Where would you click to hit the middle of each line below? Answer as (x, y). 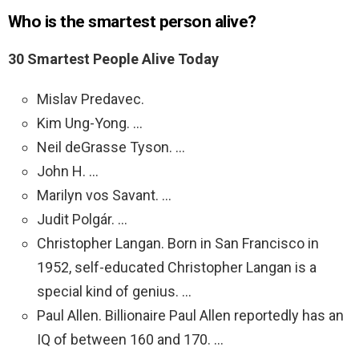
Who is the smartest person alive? (132, 22)
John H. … (68, 171)
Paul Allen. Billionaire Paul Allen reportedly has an (190, 316)
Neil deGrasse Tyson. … (111, 147)
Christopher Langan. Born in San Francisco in (178, 244)
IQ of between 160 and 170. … (130, 340)
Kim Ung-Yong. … (90, 123)
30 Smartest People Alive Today (113, 59)
